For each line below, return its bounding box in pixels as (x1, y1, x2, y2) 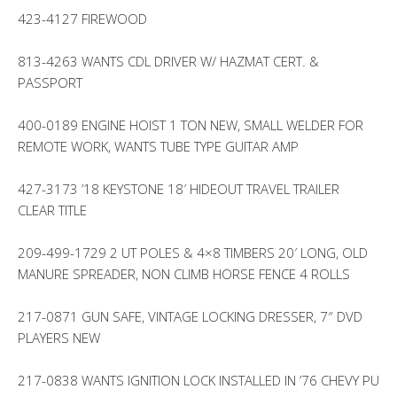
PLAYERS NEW (18, 329, 100, 346)
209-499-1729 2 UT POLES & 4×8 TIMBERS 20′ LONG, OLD (18, 244, 368, 261)
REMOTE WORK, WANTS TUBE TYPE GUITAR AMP (18, 137, 299, 155)
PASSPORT (18, 74, 82, 91)
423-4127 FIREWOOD (18, 10, 147, 27)
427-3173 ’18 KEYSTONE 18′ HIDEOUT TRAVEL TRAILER (18, 180, 339, 198)
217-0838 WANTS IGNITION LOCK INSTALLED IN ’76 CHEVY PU (18, 371, 379, 389)
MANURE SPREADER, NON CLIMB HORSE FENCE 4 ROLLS (18, 265, 350, 283)
